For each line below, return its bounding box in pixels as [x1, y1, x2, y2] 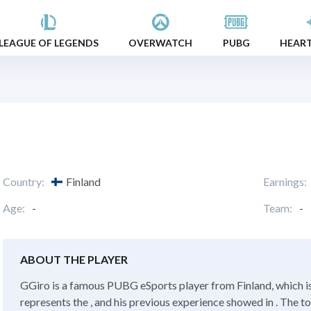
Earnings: [263, 174, 307, 188]
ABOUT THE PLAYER [20, 252, 128, 266]
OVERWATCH [128, 36, 193, 49]
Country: [3, 174, 44, 188]
